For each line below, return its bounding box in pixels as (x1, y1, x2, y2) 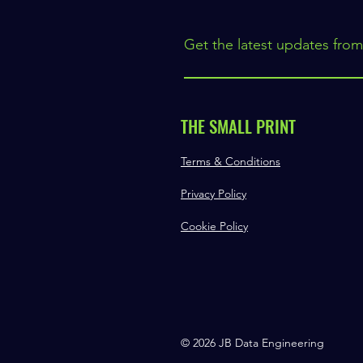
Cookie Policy (181, 218, 248, 233)
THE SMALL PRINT (181, 113, 296, 139)
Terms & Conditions (181, 153, 280, 169)
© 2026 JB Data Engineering (181, 335, 324, 350)
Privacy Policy (181, 186, 246, 201)
